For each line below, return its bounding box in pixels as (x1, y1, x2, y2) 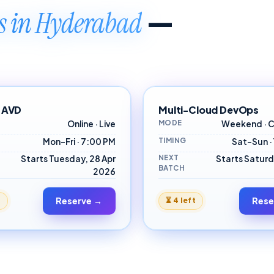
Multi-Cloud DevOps (158, 103, 259, 117)
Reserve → (56, 194, 103, 206)
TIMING (158, 135, 187, 145)
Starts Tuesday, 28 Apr (21, 154, 116, 165)
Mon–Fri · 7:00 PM (43, 136, 116, 147)
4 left (172, 196, 196, 206)
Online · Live (67, 119, 116, 130)
